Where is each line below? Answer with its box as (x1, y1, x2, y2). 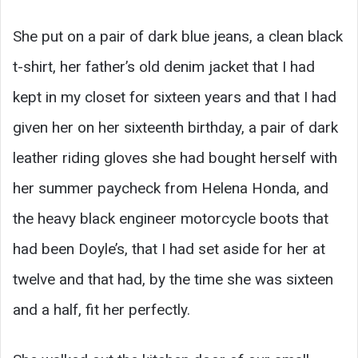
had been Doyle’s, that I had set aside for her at (13, 239, 325, 258)
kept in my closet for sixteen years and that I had (13, 87, 336, 106)
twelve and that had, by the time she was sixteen (13, 269, 333, 288)
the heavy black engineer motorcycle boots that (13, 209, 328, 228)
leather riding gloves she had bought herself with (13, 148, 337, 167)
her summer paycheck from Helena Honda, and (13, 178, 328, 197)
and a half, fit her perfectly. (13, 300, 190, 319)
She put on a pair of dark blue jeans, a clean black (13, 26, 343, 46)
